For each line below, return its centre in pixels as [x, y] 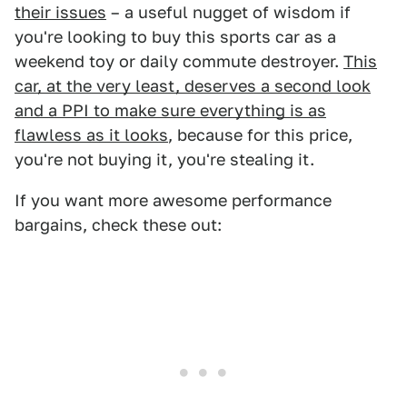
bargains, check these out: [118, 225]
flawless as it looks [91, 135]
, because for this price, [260, 135]
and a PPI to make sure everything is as [170, 110]
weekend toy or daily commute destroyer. [179, 61]
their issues [60, 12]
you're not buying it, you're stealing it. [164, 159]
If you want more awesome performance [173, 200]
